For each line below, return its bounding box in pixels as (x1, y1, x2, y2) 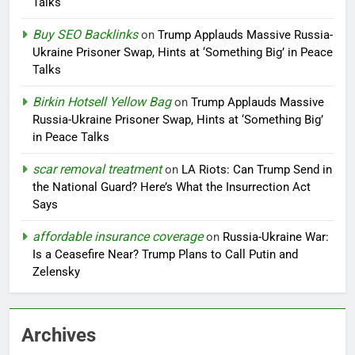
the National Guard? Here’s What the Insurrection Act (32, 180, 311, 195)
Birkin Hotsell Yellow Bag (32, 94, 171, 110)
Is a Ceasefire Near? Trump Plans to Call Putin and (32, 247, 298, 262)
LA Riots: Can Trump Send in (181, 162, 332, 177)
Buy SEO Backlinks (32, 27, 138, 43)
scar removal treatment (32, 162, 162, 177)
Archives (21, 324, 96, 347)
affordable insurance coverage (32, 229, 203, 245)
